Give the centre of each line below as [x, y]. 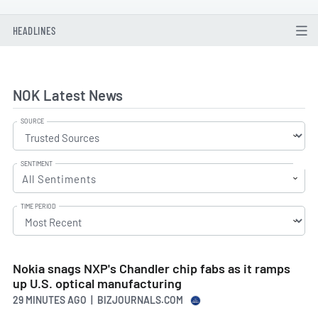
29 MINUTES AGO [50, 300]
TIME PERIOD [38, 206]
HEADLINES [34, 31]
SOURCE [32, 121]
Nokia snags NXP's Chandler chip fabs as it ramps [152, 269]
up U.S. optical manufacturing [97, 284]
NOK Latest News [68, 95]
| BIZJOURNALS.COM [135, 300]
